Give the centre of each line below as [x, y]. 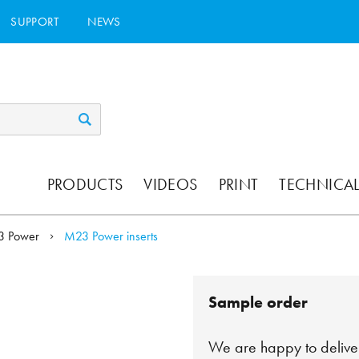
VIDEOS [171, 185]
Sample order [258, 303]
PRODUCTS [85, 185]
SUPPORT [35, 21]
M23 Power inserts [111, 236]
